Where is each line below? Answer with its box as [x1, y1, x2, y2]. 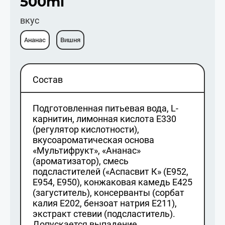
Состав [33, 74, 63, 85]
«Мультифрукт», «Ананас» [33, 145, 141, 156]
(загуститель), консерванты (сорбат [33, 187, 184, 198]
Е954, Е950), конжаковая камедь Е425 [33, 177, 192, 188]
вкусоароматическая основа [33, 135, 154, 146]
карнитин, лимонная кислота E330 [33, 114, 176, 125]
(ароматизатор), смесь [33, 156, 129, 167]
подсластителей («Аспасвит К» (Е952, [33, 166, 188, 177]
